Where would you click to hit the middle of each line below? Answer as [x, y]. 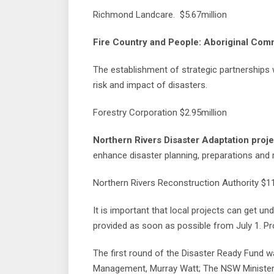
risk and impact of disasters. [150, 85]
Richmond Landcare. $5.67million [160, 14]
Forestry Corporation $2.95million [160, 112]
